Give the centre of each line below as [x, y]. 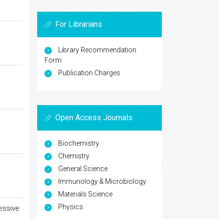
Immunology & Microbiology [102, 181]
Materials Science [85, 194]
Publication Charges [89, 73]
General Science [83, 169]
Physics [71, 207]
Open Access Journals [94, 118]
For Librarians [79, 24]
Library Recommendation [97, 50]
